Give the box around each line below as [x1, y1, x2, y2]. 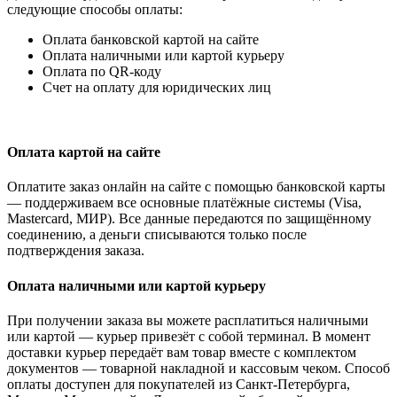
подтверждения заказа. [7, 243, 144, 259]
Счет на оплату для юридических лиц [43, 79, 271, 95]
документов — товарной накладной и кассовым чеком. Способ [7, 360, 390, 376]
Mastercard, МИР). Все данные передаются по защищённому [7, 211, 371, 227]
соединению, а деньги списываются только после [7, 227, 307, 243]
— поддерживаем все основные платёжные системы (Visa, [7, 195, 362, 211]
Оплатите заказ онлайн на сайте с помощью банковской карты [7, 179, 385, 195]
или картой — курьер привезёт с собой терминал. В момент [7, 328, 370, 344]
